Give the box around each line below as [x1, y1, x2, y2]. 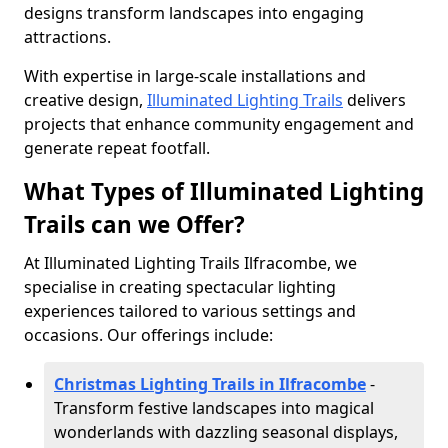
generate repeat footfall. [24, 137, 210, 159]
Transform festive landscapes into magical [54, 397, 374, 419]
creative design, [24, 89, 147, 111]
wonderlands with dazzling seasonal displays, [54, 421, 398, 443]
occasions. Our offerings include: [24, 324, 273, 346]
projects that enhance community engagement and [24, 113, 414, 135]
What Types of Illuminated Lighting [24, 176, 424, 207]
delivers [343, 89, 406, 111]
